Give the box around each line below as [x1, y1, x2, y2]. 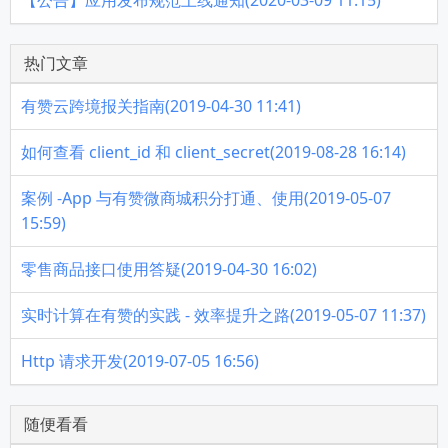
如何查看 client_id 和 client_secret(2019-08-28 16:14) [21, 141, 406, 163]
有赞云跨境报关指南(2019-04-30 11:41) [21, 95, 301, 117]
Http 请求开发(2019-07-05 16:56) [21, 350, 259, 372]
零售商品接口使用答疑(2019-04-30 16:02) [21, 258, 317, 280]
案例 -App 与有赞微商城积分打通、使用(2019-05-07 [21, 187, 391, 209]
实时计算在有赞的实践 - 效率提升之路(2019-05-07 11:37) [21, 304, 426, 326]
